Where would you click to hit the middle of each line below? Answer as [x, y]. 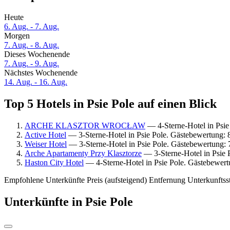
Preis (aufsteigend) [117, 180]
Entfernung [167, 180]
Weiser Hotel [46, 144]
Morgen [17, 36]
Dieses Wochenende [37, 54]
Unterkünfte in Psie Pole [69, 202]
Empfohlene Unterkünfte [44, 180]
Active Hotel [45, 135]
